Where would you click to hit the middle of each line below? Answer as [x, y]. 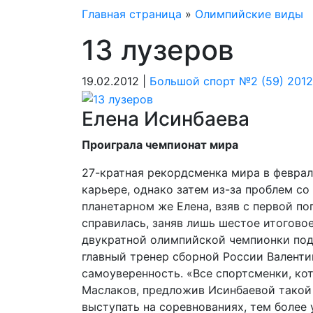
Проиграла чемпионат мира [160, 144]
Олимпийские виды [249, 14]
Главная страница [132, 14]
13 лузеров [158, 50]
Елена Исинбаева [166, 118]
